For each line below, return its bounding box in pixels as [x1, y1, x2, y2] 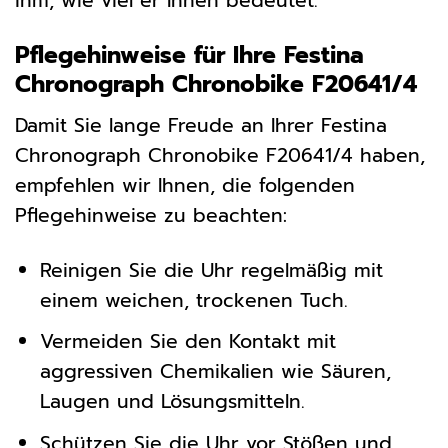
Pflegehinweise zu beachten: [15, 200, 287, 230]
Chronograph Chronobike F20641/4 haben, [15, 140, 425, 170]
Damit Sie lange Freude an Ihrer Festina [15, 110, 387, 140]
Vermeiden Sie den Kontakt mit [39, 327, 336, 357]
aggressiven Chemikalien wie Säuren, [39, 357, 391, 387]
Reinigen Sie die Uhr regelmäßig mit [39, 255, 383, 285]
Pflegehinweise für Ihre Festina [15, 38, 364, 74]
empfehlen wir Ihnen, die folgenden [15, 170, 355, 200]
